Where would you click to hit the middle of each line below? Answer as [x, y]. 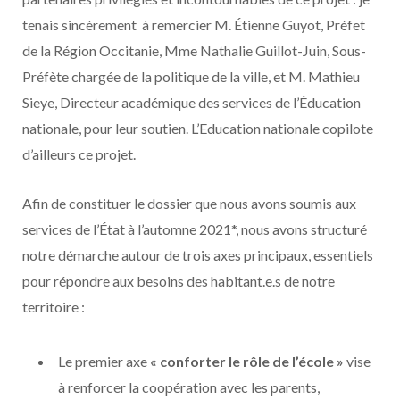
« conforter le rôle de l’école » [247, 361]
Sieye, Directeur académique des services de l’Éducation [192, 102]
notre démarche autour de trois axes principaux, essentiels [198, 255]
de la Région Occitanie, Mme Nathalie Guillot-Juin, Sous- [194, 50]
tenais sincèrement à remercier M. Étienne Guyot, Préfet [194, 25]
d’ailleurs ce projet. [80, 154]
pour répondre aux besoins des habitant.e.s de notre [179, 281]
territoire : [54, 307]
